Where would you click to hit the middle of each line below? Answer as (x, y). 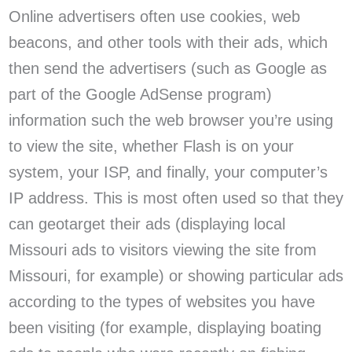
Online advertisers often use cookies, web (154, 16)
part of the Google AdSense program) (140, 94)
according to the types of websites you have (161, 301)
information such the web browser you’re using (170, 120)
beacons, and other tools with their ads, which (168, 42)
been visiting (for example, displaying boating (165, 327)
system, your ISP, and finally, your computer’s (168, 172)
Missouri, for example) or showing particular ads (176, 275)
